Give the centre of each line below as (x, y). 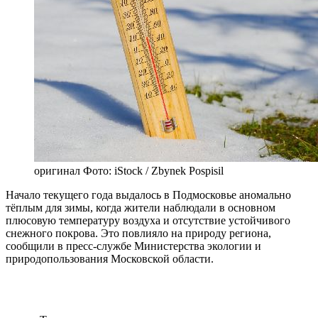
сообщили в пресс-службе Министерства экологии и (133, 246)
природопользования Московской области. (110, 259)
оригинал (57, 171)
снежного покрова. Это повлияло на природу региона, (138, 234)
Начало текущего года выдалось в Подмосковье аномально (148, 195)
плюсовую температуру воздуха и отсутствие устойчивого (148, 221)
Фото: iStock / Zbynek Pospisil (152, 171)
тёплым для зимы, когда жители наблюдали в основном (141, 208)
